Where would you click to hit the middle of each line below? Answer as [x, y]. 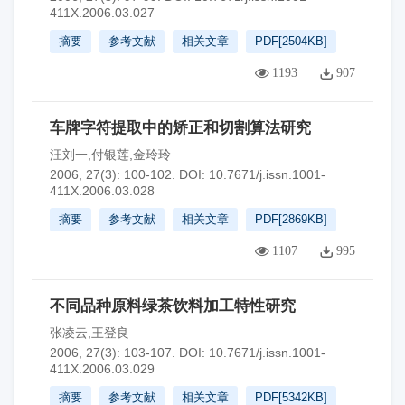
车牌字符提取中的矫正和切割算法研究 [180, 128]
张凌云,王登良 [89, 333]
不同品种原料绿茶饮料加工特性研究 [173, 306]
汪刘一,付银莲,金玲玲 [110, 155]
